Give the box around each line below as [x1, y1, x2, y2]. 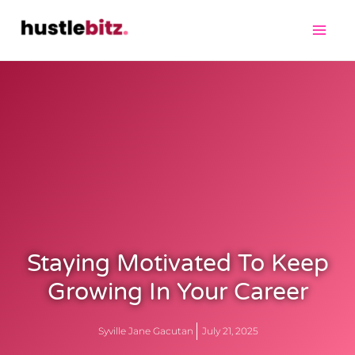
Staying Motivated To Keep [26, 248, 329, 278]
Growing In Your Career [47, 277, 308, 307]
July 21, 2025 [201, 324, 258, 337]
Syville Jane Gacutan [97, 324, 193, 337]
